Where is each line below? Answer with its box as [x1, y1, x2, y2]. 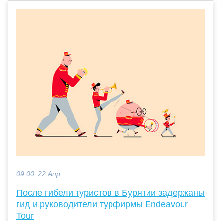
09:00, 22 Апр [16, 170, 60, 178]
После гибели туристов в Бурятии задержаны [16, 187, 205, 198]
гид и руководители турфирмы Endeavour [16, 199, 188, 209]
